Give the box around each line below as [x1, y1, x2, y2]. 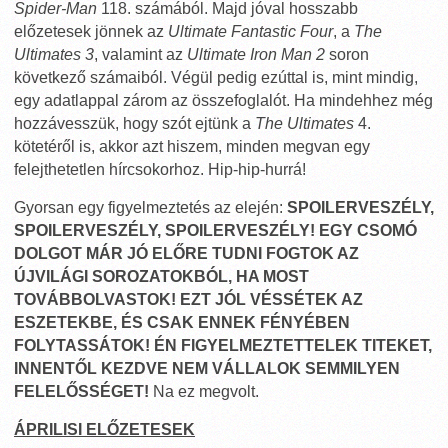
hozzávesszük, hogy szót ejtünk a [14, 115, 255, 132]
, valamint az [94, 46, 187, 63]
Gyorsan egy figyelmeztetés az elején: [14, 199, 287, 216]
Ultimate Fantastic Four [168, 23, 333, 40]
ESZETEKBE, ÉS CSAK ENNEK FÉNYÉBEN [14, 314, 350, 331]
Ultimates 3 [14, 46, 94, 63]
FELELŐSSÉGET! [14, 383, 149, 400]
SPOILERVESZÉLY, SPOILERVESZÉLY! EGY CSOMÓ [14, 222, 417, 239]
